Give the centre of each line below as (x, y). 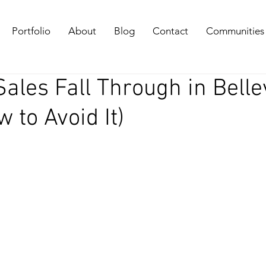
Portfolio (31, 31)
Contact (170, 31)
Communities (235, 31)
